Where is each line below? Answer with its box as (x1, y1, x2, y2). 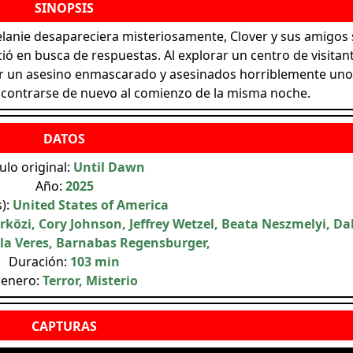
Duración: (9, 252, 70, 270)
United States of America (12, 195, 169, 214)
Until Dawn (72, 158, 145, 176)
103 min (70, 252, 120, 270)
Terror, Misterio (42, 271, 138, 289)
